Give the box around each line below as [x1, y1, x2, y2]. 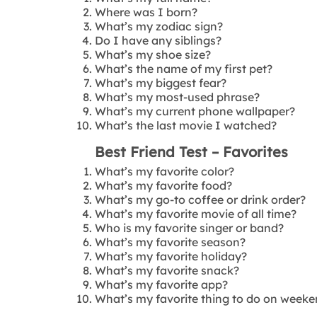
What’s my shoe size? [95, 47, 212, 62]
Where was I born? [95, 4, 198, 19]
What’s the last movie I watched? [95, 117, 277, 132]
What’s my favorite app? [95, 277, 229, 292]
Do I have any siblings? [95, 33, 222, 47]
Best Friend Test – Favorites [95, 142, 289, 161]
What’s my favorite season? [95, 234, 246, 249]
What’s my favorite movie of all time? [95, 206, 297, 221]
